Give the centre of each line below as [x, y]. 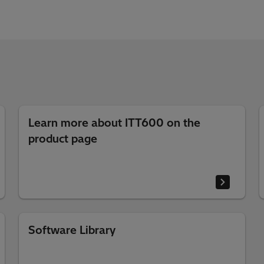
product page [62, 139]
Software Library [72, 230]
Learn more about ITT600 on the [114, 123]
